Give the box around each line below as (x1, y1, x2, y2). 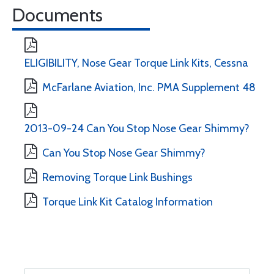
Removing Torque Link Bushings (42, 171, 193, 184)
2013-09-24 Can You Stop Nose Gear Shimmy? (24, 122, 250, 135)
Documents (12, 4, 103, 26)
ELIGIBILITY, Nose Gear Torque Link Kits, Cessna (24, 56, 248, 70)
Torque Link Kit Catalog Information (42, 195, 213, 209)
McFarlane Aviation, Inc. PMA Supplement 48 (42, 81, 256, 94)
